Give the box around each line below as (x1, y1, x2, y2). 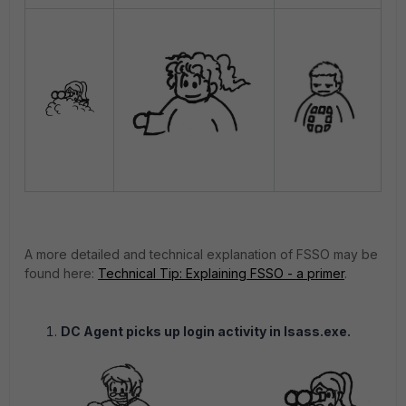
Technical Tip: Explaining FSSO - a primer (98, 266, 344, 281)
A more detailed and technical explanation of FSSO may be (24, 246, 378, 262)
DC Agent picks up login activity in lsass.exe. (61, 324, 351, 339)
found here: (24, 266, 98, 281)
